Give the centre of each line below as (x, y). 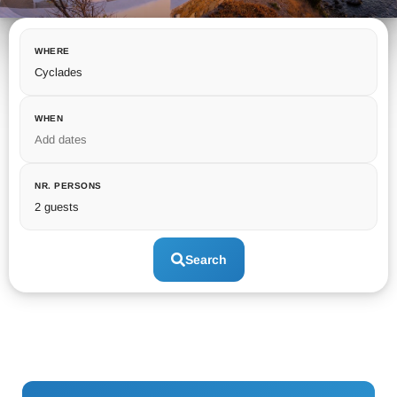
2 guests (57, 206)
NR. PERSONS (68, 185)
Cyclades (58, 72)
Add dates (61, 139)
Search (206, 259)
